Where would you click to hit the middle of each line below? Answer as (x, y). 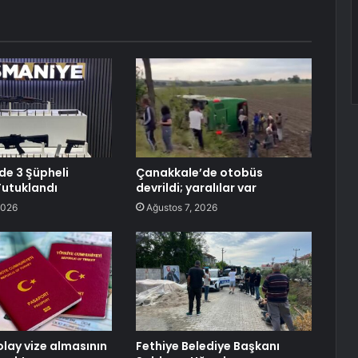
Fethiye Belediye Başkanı (207, 346)
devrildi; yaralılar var (196, 188)
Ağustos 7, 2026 (181, 208)
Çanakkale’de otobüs (199, 173)
